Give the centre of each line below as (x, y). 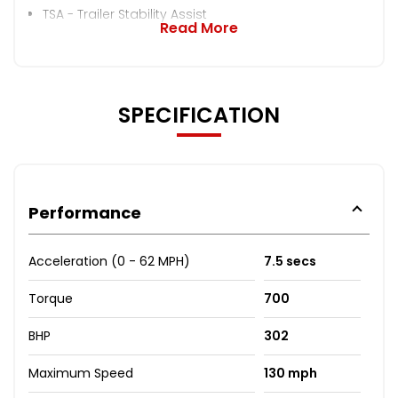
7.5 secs (290, 261)
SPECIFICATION (199, 115)
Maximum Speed (81, 373)
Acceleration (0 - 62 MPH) (109, 261)
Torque (51, 298)
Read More (199, 28)
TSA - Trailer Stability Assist (125, 14)
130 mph (290, 373)
